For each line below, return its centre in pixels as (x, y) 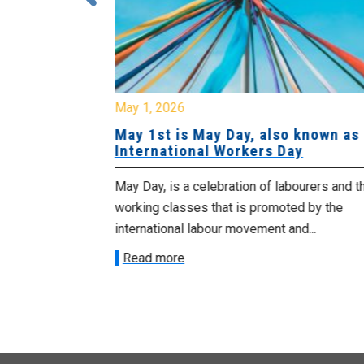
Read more (153, 258)
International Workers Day (208, 151)
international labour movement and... (215, 229)
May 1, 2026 (149, 108)
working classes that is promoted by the (228, 208)
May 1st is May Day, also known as (236, 135)
